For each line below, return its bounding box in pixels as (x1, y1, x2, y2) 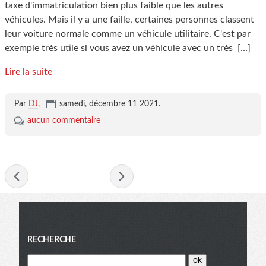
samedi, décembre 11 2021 (59, 99, 159, 108)
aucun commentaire (27, 116, 100, 125)
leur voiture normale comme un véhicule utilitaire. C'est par (5, 28, 251, 39)
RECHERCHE (27, 235, 76, 244)
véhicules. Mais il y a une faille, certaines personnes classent (5, 14, 254, 24)
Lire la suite (5, 66, 52, 77)
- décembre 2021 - (28, 170, 110, 180)
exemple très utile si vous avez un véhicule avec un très (5, 43, 235, 53)
